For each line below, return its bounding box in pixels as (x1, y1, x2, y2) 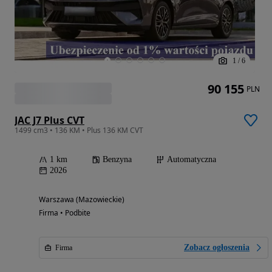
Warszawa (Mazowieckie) (39, 194, 124, 205)
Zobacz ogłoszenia (184, 243, 250, 253)
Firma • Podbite (39, 208, 90, 219)
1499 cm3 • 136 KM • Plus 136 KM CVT (15, 125, 143, 136)
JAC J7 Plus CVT (15, 114, 84, 127)
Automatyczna (167, 155, 216, 165)
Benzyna (103, 155, 132, 165)
